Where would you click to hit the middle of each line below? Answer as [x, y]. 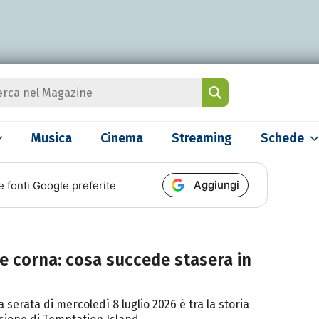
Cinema [122, 138]
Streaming [202, 138]
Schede [282, 138]
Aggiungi [217, 185]
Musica [52, 138]
